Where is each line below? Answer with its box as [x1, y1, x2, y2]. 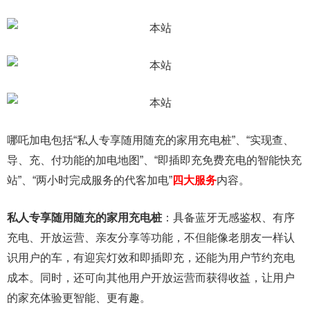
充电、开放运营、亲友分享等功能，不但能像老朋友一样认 [7, 232, 295, 244]
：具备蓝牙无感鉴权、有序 [162, 212, 295, 224]
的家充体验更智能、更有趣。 [7, 292, 151, 304]
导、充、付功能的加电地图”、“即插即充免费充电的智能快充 [7, 154, 302, 166]
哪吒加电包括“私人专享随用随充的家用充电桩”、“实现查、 [7, 134, 294, 146]
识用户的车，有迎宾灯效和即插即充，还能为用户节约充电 [7, 252, 295, 264]
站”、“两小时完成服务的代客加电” [7, 174, 172, 186]
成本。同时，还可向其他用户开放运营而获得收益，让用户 [7, 272, 295, 284]
